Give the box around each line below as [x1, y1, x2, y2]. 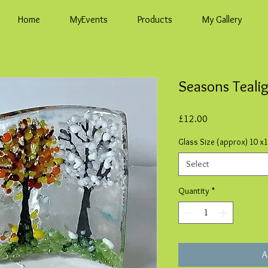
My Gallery [202, 14, 242, 25]
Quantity [178, 185, 209, 197]
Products [138, 14, 172, 25]
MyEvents [70, 14, 108, 25]
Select [186, 159, 209, 170]
